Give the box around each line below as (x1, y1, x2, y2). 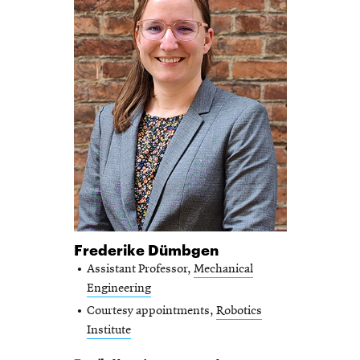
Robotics (215, 304, 262, 317)
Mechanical (193, 263, 253, 276)
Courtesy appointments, (86, 304, 216, 317)
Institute (86, 323, 131, 337)
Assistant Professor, (86, 263, 194, 276)
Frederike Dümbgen (73, 239, 219, 260)
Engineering (86, 282, 151, 296)
